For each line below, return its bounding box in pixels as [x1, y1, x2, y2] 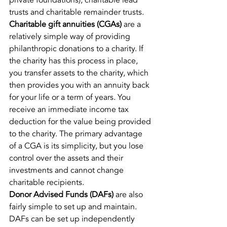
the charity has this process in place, [9, 55, 140, 66]
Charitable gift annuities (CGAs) [9, 19, 122, 30]
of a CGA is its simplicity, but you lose [9, 140, 145, 152]
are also [113, 189, 145, 200]
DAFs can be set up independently [9, 213, 137, 224]
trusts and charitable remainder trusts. [9, 7, 144, 18]
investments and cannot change [9, 165, 126, 176]
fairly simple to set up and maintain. [9, 201, 139, 212]
